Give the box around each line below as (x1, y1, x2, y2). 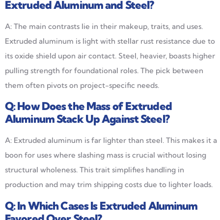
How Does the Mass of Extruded (17, 99, 172, 113)
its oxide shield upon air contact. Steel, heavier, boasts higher (5, 51, 215, 60)
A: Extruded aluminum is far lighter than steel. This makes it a (5, 136, 217, 145)
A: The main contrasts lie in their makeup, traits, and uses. (5, 21, 203, 31)
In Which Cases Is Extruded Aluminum (17, 198, 198, 213)
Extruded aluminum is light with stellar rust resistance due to (5, 36, 215, 46)
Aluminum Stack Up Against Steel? (5, 112, 169, 126)
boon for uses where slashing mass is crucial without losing (5, 150, 206, 160)
